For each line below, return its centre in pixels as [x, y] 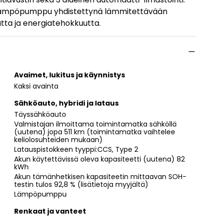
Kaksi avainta [36, 86]
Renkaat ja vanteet [50, 211]
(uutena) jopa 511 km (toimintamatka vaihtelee [95, 132]
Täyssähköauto [40, 114]
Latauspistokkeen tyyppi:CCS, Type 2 [76, 149]
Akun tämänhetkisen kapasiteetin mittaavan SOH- [100, 176]
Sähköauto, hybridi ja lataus [66, 103]
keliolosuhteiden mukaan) [58, 139]
